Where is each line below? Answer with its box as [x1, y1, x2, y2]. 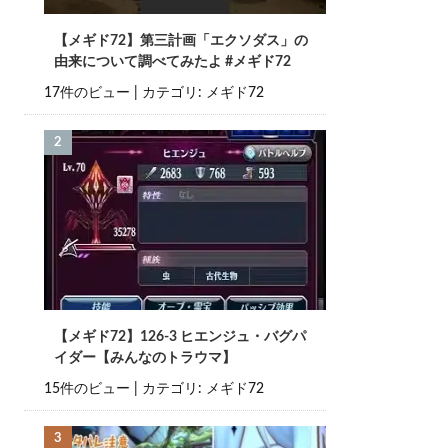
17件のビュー [43, 86, 130, 100]
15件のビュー [43, 382, 130, 396]
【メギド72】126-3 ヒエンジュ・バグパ [53, 330, 306, 344]
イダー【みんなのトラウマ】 [53, 351, 236, 365]
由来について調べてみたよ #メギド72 [53, 55, 291, 69]
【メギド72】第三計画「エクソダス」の [53, 34, 308, 48]
